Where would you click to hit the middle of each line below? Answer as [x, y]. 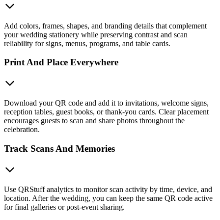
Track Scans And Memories [59, 148]
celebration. [22, 130]
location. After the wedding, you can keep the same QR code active [108, 198]
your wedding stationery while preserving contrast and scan [96, 34]
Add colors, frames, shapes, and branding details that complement [105, 26]
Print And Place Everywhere [61, 62]
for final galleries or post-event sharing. [64, 207]
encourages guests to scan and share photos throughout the [94, 121]
